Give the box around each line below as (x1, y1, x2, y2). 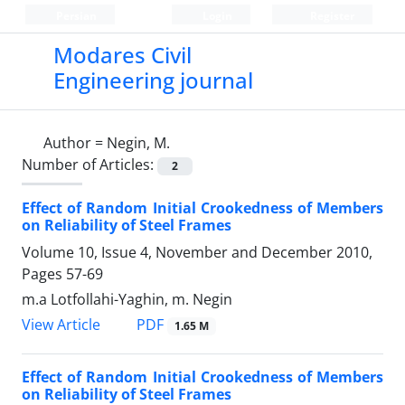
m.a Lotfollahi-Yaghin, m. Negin (22, 289, 232, 310)
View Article (22, 315, 100, 335)
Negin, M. (107, 133, 170, 153)
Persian (52, 8, 97, 24)
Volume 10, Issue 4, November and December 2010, (22, 242, 372, 263)
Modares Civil (52, 40, 192, 70)
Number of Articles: (22, 155, 157, 174)
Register (306, 8, 354, 24)
